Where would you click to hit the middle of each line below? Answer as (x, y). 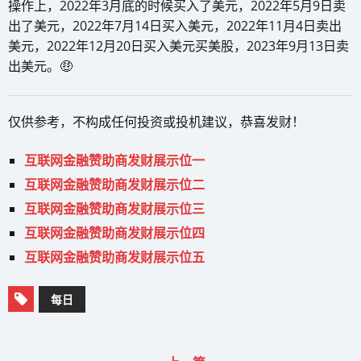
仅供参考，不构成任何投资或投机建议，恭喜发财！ (156, 121)
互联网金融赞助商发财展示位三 (114, 208)
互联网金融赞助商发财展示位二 (114, 184)
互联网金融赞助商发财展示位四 (114, 232)
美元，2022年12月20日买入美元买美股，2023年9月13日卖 (178, 46)
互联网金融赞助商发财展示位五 (114, 257)
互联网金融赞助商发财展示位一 (114, 160)
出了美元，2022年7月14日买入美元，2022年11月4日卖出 (175, 25)
